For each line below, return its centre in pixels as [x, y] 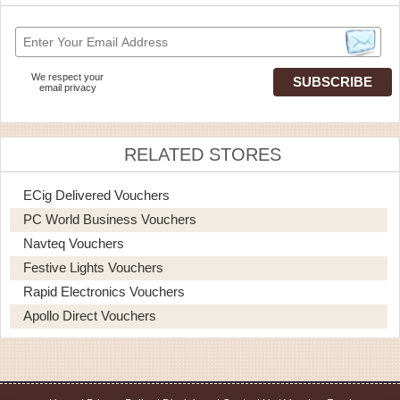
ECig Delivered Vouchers [96, 195]
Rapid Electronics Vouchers [104, 291]
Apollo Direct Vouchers [90, 315]
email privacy [68, 87]
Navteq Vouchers [74, 243]
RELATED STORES [202, 154]
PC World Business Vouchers [110, 219]
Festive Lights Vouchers [93, 267]
